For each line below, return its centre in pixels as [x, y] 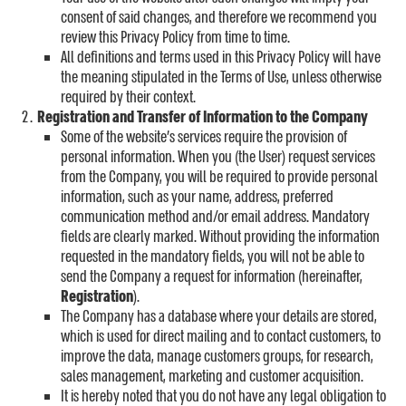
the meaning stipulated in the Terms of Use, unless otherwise [221, 77]
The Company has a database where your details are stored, [219, 317]
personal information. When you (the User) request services [218, 157]
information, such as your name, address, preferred [197, 197]
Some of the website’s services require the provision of [204, 137]
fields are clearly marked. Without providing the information [220, 237]
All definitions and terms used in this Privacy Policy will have [221, 58]
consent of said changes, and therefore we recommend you [219, 18]
